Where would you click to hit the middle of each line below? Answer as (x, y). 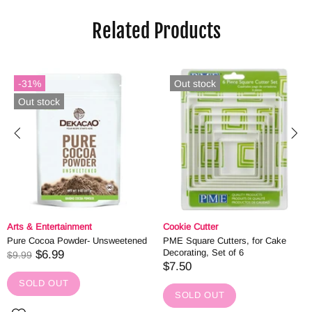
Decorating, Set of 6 (203, 252)
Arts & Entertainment (49, 226)
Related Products (156, 31)
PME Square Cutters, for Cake (225, 240)
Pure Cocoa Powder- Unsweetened (77, 240)
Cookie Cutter (190, 226)
